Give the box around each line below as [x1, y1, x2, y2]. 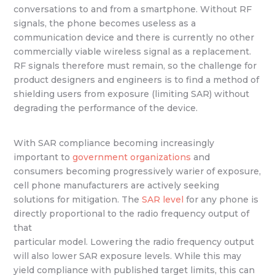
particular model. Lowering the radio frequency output [14, 236, 255, 247]
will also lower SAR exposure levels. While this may [14, 250, 242, 261]
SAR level [142, 193, 184, 205]
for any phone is [184, 193, 259, 205]
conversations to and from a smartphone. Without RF [14, 4, 252, 15]
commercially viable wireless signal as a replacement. [14, 46, 252, 57]
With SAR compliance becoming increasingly [14, 137, 215, 149]
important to [14, 151, 73, 163]
